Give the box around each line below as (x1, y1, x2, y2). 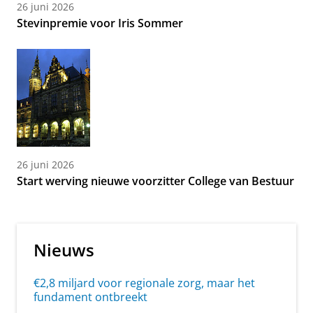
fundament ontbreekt (34, 289, 147, 305)
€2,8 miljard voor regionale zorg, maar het (34, 275, 255, 291)
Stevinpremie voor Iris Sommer (17, 15, 183, 31)
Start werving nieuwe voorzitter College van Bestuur (17, 173, 294, 189)
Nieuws (34, 238, 94, 262)
